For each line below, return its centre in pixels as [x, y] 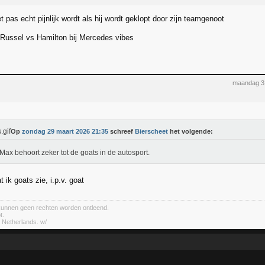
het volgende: [190, 131]
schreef [122, 131]
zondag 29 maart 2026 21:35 [65, 131]
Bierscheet [151, 131]
